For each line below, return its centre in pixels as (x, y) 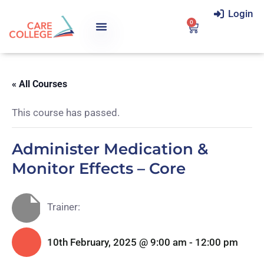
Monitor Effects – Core (99, 169)
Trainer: (64, 207)
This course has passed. (66, 113)
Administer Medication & (110, 149)
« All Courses (39, 84)
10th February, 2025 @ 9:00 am (117, 242)
